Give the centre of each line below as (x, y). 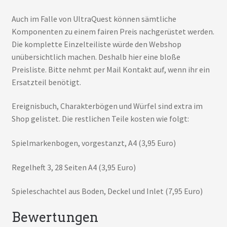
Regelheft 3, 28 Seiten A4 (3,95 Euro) (73, 167)
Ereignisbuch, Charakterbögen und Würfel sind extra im (107, 106)
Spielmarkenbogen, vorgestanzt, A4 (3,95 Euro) (93, 143)
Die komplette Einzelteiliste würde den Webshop (96, 44)
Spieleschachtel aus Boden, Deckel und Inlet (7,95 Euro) (107, 191)
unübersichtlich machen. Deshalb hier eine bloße (96, 56)
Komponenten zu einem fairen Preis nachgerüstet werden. (113, 31)
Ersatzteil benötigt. (46, 82)
